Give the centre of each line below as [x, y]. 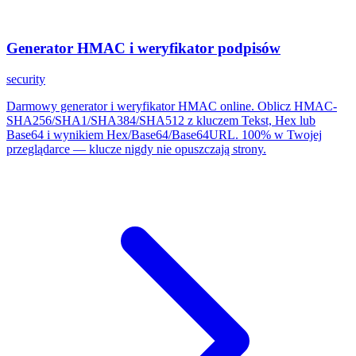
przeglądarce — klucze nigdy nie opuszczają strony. [136, 149]
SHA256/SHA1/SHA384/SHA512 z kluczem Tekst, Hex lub [161, 120]
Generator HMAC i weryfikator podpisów [143, 48]
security [26, 79]
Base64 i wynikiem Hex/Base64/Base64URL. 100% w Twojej [164, 134]
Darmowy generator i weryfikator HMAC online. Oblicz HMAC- [172, 106]
